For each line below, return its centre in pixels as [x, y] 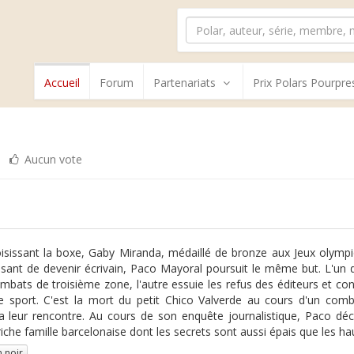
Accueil [62, 83]
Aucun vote [52, 159]
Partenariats [185, 83]
